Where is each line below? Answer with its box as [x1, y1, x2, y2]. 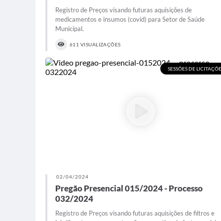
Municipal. [55, 25, 84, 33]
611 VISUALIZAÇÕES [70, 41, 121, 48]
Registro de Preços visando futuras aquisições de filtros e [55, 209, 215, 217]
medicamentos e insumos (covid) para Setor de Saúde [55, 15, 205, 24]
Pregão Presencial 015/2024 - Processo [55, 183, 203, 193]
